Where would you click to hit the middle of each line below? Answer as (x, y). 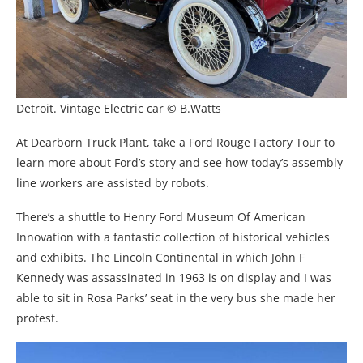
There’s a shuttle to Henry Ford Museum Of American (161, 216)
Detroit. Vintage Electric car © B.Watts (119, 108)
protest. (37, 318)
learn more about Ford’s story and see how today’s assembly (179, 162)
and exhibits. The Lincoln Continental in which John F (160, 257)
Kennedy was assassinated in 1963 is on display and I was (174, 277)
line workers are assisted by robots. (113, 182)
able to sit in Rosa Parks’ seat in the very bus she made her (176, 297)
